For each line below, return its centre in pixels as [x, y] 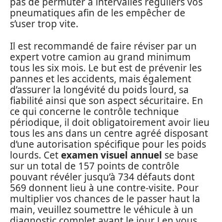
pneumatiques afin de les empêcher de [98, 13]
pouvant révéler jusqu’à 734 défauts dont [102, 177]
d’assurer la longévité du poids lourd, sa [99, 89]
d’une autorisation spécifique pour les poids [108, 144]
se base [180, 155]
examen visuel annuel [111, 155]
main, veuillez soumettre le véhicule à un [102, 209]
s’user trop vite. [44, 24]
